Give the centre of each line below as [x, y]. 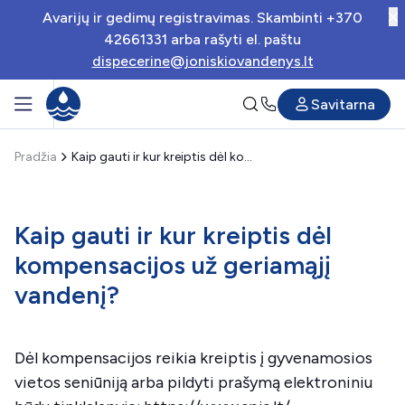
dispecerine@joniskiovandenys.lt [202, 61]
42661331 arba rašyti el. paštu [202, 39]
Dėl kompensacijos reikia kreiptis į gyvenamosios [193, 358]
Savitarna [343, 104]
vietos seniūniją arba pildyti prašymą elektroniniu [193, 382]
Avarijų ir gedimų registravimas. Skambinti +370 [202, 18]
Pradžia [36, 157]
